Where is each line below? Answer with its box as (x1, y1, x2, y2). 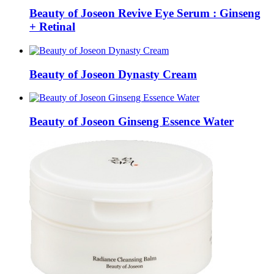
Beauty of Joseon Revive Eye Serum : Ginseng (29, 7, 261, 20)
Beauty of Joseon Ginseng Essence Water (29, 114, 234, 128)
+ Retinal (29, 20, 75, 34)
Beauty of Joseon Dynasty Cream (29, 67, 197, 81)
